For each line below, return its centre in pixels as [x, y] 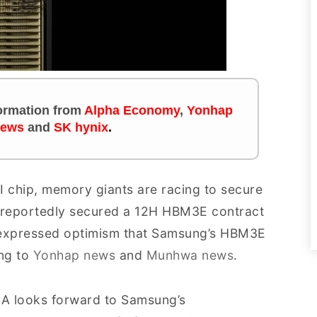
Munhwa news [190, 255]
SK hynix [81, 127]
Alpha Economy [132, 110]
